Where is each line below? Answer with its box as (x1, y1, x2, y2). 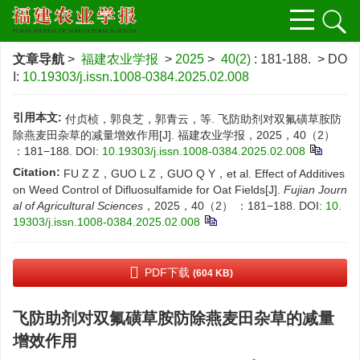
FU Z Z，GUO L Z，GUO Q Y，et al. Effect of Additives (63, 167, 345, 180)
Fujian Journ (284, 183, 347, 196)
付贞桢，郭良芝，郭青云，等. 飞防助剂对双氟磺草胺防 (65, 112, 342, 125)
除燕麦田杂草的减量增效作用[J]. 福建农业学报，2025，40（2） (13, 129, 335, 141)
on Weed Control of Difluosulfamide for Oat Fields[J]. (13, 183, 284, 196)
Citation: (13, 166, 60, 178)
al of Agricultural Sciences (13, 199, 143, 212)
